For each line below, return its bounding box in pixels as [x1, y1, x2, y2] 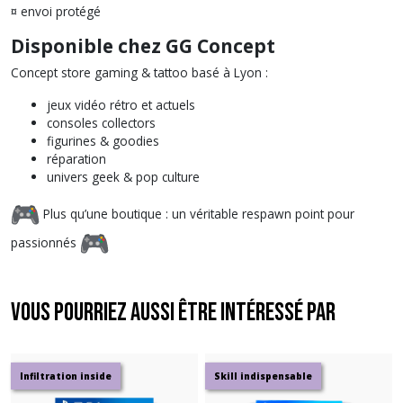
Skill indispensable [214, 370, 313, 382]
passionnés [11, 233, 80, 251]
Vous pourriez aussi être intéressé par [11, 298, 336, 327]
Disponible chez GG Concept [11, 33, 275, 58]
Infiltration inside [20, 370, 112, 382]
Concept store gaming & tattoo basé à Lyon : [11, 64, 268, 81]
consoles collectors [47, 114, 156, 131]
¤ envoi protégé [11, 3, 101, 20]
